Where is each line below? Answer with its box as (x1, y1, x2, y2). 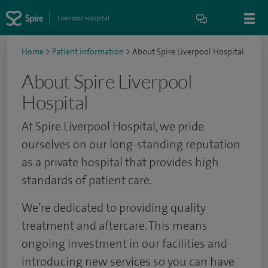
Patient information (52, 46, 124, 57)
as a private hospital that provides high (22, 154, 219, 170)
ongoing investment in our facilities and (22, 236, 227, 251)
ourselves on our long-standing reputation (22, 136, 240, 152)
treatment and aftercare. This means (22, 218, 208, 233)
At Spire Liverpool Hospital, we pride (22, 118, 204, 134)
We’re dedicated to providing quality (22, 200, 206, 215)
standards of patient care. (22, 172, 152, 188)
